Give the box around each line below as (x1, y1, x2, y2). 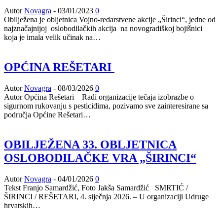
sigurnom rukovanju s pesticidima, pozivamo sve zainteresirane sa (4, 101, 208, 110)
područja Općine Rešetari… (4, 110, 91, 119)
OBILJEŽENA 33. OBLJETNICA (4, 138, 177, 151)
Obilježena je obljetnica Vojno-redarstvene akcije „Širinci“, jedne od (4, 15, 216, 24)
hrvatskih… (4, 201, 40, 210)
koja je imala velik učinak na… (4, 33, 101, 41)
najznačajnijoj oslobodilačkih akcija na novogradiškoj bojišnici (4, 24, 202, 33)
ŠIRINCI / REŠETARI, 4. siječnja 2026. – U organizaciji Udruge (4, 192, 209, 201)
